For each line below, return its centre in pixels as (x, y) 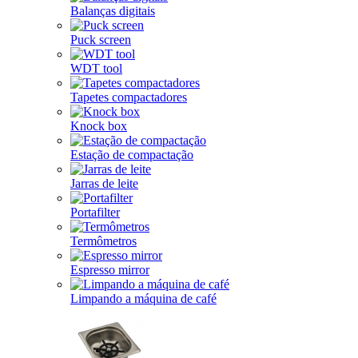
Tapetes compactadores (129, 97)
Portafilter (95, 212)
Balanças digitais (113, 11)
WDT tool (96, 68)
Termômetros (103, 241)
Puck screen (101, 40)
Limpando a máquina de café (143, 298)
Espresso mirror (110, 270)
